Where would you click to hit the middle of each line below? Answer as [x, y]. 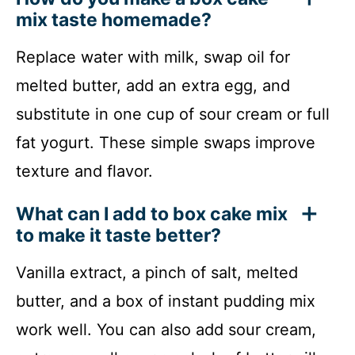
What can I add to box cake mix [152, 214]
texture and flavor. [84, 171]
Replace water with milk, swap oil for [153, 57]
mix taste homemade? [114, 19]
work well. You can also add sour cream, [166, 329]
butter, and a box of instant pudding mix [166, 301]
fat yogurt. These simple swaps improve [166, 142]
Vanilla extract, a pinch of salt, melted [157, 272]
